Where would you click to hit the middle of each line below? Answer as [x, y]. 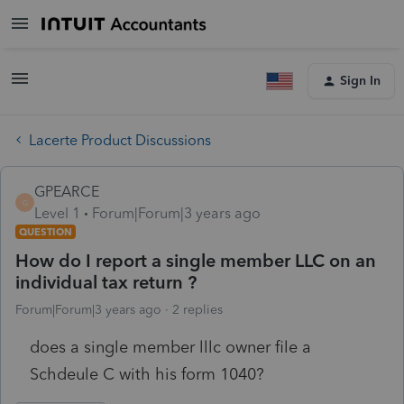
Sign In [360, 81]
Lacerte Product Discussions [120, 140]
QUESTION [46, 231]
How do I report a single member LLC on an [196, 260]
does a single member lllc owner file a [170, 347]
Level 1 [57, 213]
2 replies [197, 309]
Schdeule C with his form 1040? [147, 374]
